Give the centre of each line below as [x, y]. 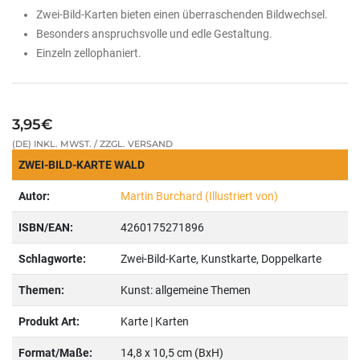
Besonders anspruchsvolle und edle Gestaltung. [154, 34]
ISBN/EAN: [45, 227]
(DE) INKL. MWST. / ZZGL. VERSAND [92, 144]
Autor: [34, 196]
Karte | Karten [154, 321]
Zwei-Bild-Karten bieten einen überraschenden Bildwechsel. [182, 14]
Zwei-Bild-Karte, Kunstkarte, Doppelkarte [221, 259]
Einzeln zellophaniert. [89, 53]
